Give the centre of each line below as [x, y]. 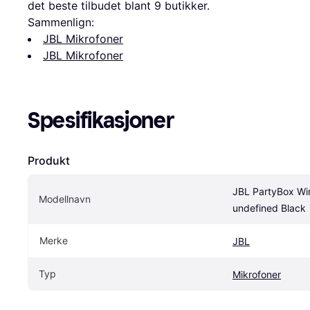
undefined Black [269, 208]
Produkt [49, 160]
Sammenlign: [61, 22]
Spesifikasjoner [101, 120]
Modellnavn [65, 199]
